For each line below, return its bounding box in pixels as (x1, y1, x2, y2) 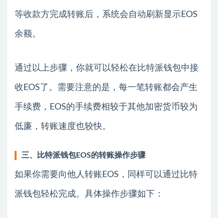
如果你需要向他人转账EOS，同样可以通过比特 (15, 170, 198, 179)
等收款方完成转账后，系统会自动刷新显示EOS (15, 10, 198, 19)
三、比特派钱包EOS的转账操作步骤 (21, 151, 145, 159)
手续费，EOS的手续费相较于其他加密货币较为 (15, 102, 198, 111)
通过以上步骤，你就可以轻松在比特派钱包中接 (15, 63, 199, 73)
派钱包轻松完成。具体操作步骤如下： (15, 189, 163, 199)
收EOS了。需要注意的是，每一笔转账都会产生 (15, 83, 198, 92)
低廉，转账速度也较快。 (15, 122, 111, 131)
